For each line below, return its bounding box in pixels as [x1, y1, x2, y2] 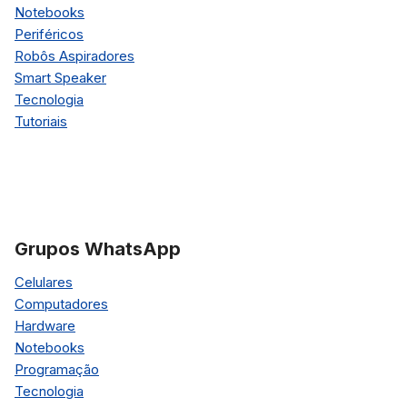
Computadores [15, 294, 108, 313]
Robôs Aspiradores [15, 47, 134, 65]
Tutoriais [15, 113, 67, 130]
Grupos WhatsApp [15, 237, 181, 260]
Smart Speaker [15, 69, 106, 86]
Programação [15, 360, 99, 378]
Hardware [15, 316, 75, 334]
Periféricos [15, 25, 84, 43]
